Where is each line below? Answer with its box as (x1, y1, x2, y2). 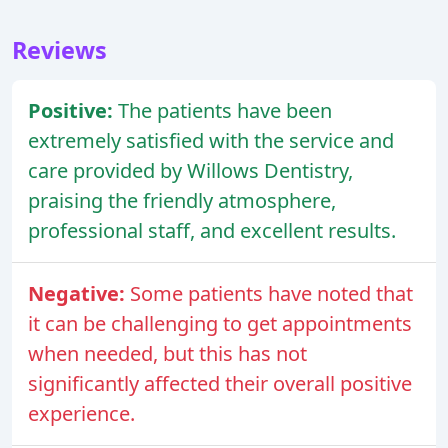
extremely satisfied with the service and (28, 127, 394, 155)
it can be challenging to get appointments (28, 310, 412, 338)
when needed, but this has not (28, 340, 307, 368)
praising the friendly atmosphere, (28, 187, 336, 215)
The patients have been (118, 97, 332, 125)
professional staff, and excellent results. (28, 217, 396, 245)
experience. (28, 400, 135, 428)
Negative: (28, 280, 130, 308)
